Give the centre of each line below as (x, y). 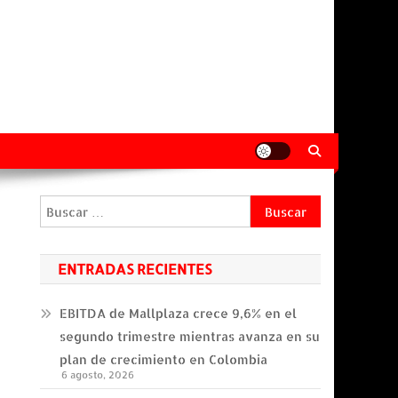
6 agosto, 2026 (98, 375)
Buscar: (273, 206)
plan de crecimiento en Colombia (164, 359)
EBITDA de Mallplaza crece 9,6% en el (179, 313)
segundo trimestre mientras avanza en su (190, 336)
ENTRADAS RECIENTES (135, 269)
